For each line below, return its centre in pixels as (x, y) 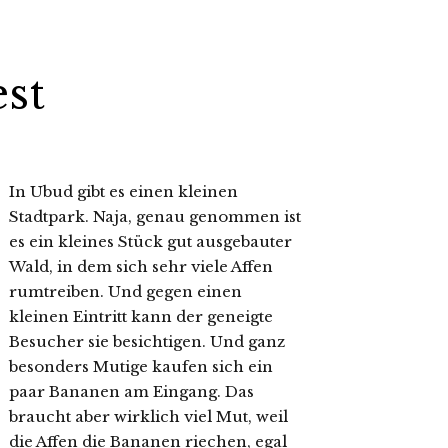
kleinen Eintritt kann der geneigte (141, 316)
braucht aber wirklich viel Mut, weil (148, 416)
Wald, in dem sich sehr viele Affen (141, 266)
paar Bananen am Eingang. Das (133, 391)
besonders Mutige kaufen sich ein (141, 366)
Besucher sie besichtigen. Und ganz (147, 341)
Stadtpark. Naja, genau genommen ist (155, 216)
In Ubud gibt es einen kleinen (123, 191)
